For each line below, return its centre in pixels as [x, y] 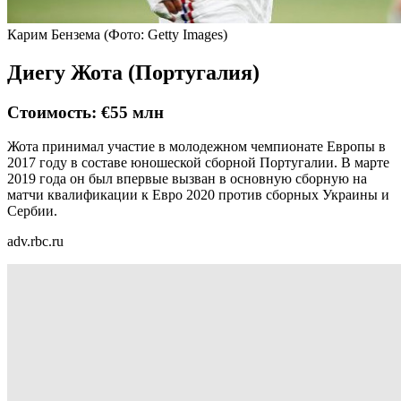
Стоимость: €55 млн [85, 112]
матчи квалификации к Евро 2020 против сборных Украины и [198, 195]
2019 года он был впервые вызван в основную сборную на [187, 179]
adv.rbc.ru [35, 242]
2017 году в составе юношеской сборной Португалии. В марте [198, 163]
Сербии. [32, 211]
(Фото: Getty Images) [166, 34]
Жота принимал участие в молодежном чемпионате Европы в [196, 147]
